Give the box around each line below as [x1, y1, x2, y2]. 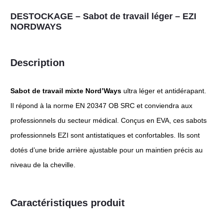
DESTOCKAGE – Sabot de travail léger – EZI [10, 11, 196, 21]
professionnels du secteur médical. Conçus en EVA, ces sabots [10, 116, 207, 124]
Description [10, 57, 65, 68]
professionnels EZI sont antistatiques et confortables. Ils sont [10, 131, 200, 139]
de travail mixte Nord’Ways [32, 87, 123, 95]
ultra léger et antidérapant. [123, 87, 206, 95]
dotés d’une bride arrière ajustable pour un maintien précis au [10, 146, 203, 154]
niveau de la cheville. [10, 161, 75, 169]
